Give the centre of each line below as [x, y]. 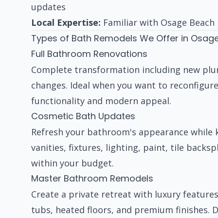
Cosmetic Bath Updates [83, 116]
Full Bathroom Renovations [89, 54]
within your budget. [73, 163]
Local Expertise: [66, 23]
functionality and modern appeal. [101, 101]
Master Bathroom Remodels [92, 179]
